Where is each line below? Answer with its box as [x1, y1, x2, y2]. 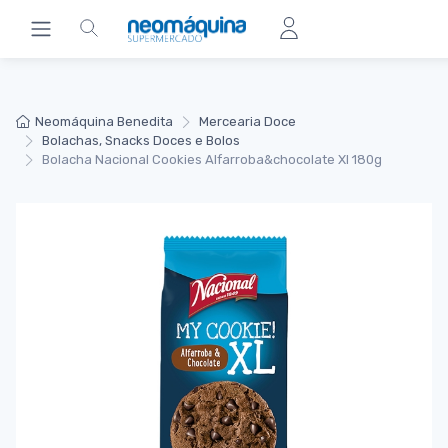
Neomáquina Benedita [35, 114, 174, 129]
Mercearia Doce [198, 114, 296, 129]
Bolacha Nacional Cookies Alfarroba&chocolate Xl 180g [41, 152, 382, 168]
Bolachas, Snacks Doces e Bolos [41, 133, 240, 149]
